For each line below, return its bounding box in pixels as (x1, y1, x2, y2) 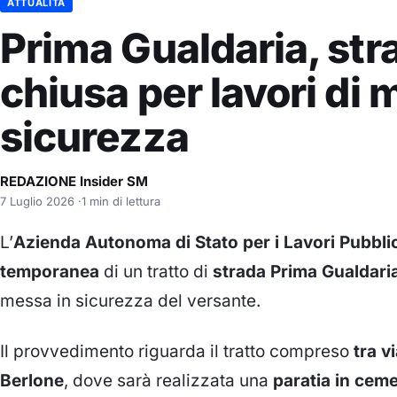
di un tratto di (99, 261, 213, 282)
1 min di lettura (82, 193, 160, 208)
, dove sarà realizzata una (64, 370, 273, 391)
